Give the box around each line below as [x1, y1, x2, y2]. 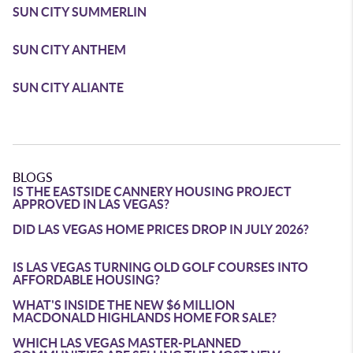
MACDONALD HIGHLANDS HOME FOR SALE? [13, 310, 277, 325]
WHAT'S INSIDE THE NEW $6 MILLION [13, 298, 235, 312]
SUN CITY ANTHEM [13, 43, 126, 57]
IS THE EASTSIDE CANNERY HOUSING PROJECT [13, 184, 292, 199]
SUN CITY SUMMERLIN [13, 5, 147, 19]
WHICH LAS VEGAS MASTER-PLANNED [13, 336, 241, 350]
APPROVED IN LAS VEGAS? [13, 197, 169, 211]
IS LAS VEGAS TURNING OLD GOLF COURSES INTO [13, 260, 308, 274]
